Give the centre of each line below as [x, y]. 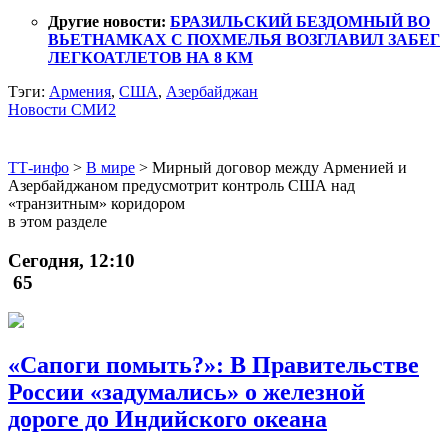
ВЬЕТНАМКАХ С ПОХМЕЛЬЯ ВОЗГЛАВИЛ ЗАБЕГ [244, 39]
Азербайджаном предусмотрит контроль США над [181, 185]
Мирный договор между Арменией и [279, 167]
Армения [80, 91]
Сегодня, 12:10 [71, 260]
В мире [110, 167]
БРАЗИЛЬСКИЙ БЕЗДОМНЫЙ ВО [300, 21]
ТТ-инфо [38, 167]
